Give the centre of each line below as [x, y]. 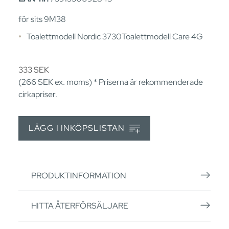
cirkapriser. [38, 94]
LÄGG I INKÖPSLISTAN [78, 128]
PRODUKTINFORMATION [79, 175]
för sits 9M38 [42, 19]
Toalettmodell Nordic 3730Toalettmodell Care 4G [115, 36]
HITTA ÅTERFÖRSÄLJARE [80, 205]
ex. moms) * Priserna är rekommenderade [128, 82]
